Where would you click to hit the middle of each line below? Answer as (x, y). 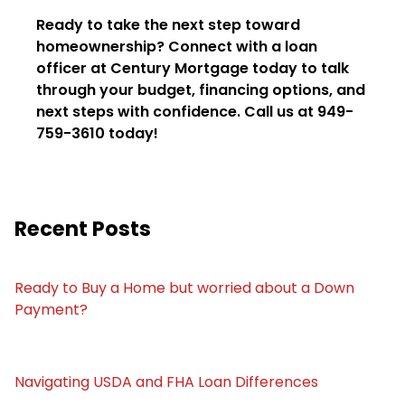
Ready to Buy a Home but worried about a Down (184, 288)
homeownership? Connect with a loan (177, 47)
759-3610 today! (97, 133)
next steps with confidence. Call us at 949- (195, 112)
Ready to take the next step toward (168, 25)
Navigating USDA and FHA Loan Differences (166, 382)
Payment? (51, 310)
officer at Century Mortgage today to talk (193, 68)
